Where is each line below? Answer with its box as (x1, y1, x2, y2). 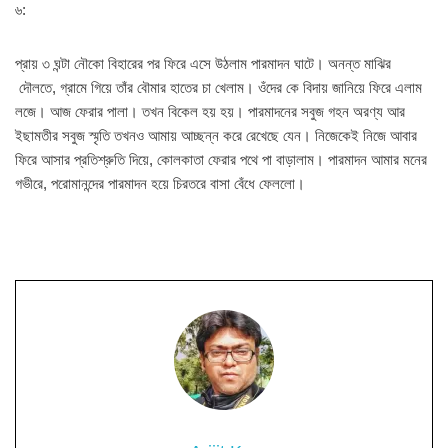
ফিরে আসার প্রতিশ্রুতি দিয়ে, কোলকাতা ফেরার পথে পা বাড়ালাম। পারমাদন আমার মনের (15, 151, 427, 169)
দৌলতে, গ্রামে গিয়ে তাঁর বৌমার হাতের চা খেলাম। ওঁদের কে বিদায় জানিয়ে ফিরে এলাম (15, 79, 422, 97)
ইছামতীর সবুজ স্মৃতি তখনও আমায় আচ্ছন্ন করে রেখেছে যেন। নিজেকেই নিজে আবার (15, 127, 417, 145)
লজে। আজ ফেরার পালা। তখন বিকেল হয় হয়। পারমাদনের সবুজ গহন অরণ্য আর (15, 103, 405, 121)
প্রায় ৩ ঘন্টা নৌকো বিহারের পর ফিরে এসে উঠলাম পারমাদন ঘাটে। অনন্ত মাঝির (15, 55, 391, 73)
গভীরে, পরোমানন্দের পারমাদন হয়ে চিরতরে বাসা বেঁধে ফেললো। (15, 175, 305, 193)
